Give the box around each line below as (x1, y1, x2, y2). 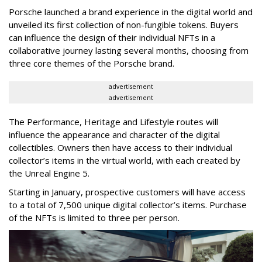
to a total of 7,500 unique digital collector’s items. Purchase (9, 199, 247, 211)
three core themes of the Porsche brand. (9, 57, 174, 70)
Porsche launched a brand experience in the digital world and (9, 6, 253, 18)
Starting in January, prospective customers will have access (9, 186, 246, 198)
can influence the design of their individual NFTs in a (9, 32, 215, 44)
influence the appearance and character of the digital (9, 129, 220, 141)
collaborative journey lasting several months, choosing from (9, 44, 249, 57)
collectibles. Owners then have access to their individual (9, 142, 232, 154)
